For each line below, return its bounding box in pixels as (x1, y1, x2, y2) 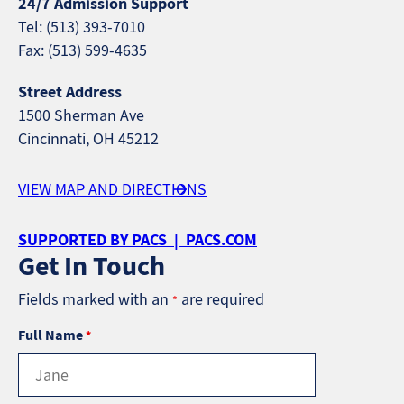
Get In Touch (18, 248, 165, 283)
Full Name (18, 326, 86, 344)
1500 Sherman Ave (18, 105, 144, 126)
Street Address (18, 81, 122, 103)
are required (178, 289, 264, 310)
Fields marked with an (18, 289, 172, 310)
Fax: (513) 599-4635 (18, 40, 147, 61)
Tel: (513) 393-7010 (18, 16, 145, 38)
